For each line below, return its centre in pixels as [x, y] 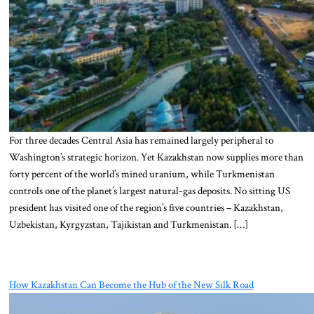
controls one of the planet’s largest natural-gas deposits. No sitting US [149, 190]
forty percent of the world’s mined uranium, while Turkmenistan [142, 173]
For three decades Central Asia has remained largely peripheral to [141, 140]
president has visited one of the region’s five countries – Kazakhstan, [146, 207]
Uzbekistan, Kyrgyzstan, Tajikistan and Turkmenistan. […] [128, 224]
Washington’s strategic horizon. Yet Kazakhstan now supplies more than [156, 157]
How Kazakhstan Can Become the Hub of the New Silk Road [131, 284]
